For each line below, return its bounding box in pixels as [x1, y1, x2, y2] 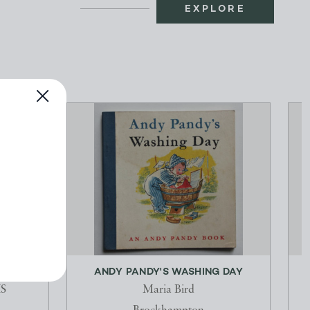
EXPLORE [184, 3, 246, 15]
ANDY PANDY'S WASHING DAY [93, 267, 244, 278]
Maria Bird [143, 284, 194, 296]
